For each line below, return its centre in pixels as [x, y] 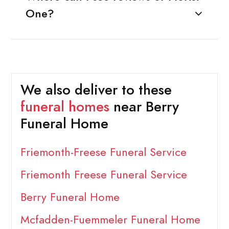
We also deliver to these [96, 90]
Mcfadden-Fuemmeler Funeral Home [110, 220]
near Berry [144, 107]
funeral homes [65, 107]
